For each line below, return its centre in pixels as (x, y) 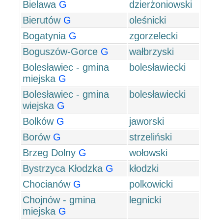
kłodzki (144, 168)
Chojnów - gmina (59, 200)
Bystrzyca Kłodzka (63, 168)
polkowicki (151, 184)
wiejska (38, 106)
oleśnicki (148, 20)
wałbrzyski (151, 52)
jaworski (147, 121)
